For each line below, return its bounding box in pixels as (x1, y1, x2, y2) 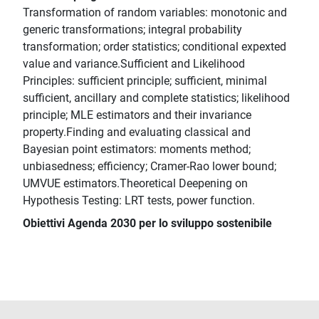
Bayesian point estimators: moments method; (23, 142, 251, 157)
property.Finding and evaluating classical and (23, 125, 251, 140)
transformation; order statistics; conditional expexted (23, 40, 286, 54)
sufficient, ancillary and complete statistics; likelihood (23, 91, 290, 105)
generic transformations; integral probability (23, 23, 242, 37)
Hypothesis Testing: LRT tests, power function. (23, 194, 255, 208)
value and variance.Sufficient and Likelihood (23, 57, 245, 71)
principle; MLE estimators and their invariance (23, 108, 251, 122)
